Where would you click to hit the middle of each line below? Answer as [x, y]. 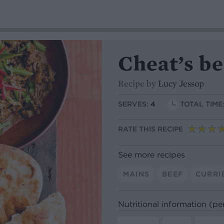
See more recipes [151, 154]
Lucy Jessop [181, 83]
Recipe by [138, 83]
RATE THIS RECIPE [150, 129]
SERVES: [134, 104]
